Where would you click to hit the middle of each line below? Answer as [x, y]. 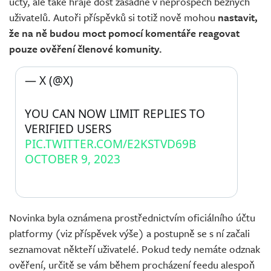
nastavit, [238, 18]
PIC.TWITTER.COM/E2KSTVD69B [110, 144]
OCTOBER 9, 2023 [73, 159]
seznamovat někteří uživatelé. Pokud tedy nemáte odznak [135, 249]
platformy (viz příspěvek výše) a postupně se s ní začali [129, 233]
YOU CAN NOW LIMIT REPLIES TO [115, 114]
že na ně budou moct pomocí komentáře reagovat [124, 33]
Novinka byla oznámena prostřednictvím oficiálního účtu [132, 218]
